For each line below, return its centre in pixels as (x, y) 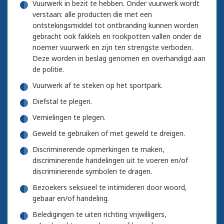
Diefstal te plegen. (62, 101)
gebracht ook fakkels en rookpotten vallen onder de (117, 36)
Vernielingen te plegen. (69, 117)
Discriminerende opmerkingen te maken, (98, 149)
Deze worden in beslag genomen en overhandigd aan (119, 58)
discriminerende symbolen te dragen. (92, 171)
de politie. (48, 69)
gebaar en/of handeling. (71, 198)
